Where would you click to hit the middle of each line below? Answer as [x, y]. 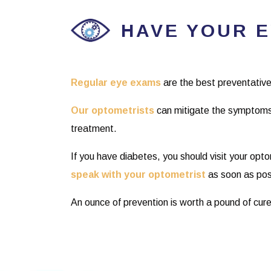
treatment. [94, 128]
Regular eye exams [116, 82]
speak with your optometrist [138, 174]
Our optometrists [113, 110]
